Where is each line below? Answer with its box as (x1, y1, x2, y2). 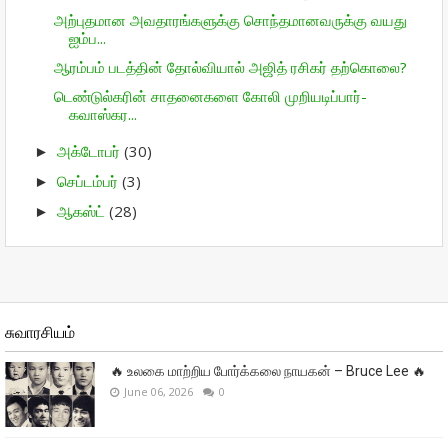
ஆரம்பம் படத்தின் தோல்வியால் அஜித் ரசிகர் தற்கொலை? (53, 56, 407, 77)
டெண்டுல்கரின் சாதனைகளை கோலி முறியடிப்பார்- (53, 86, 367, 107)
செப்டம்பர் (57, 171, 122, 192)
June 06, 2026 (124, 384, 193, 400)
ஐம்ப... (68, 27, 106, 48)
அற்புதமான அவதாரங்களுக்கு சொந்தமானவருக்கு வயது (53, 9, 407, 30)
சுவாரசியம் (5, 323, 75, 343)
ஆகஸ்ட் (57, 201, 109, 222)
